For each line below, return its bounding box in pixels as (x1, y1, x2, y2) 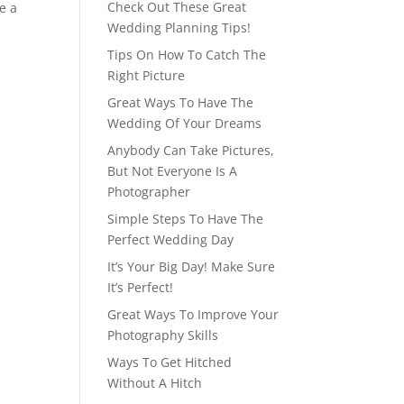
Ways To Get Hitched (107, 353, 233, 371)
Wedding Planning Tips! (107, 19, 252, 36)
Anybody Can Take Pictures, (107, 142, 275, 159)
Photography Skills (107, 326, 219, 344)
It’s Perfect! (107, 279, 174, 296)
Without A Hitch (107, 374, 203, 391)
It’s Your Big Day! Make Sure (107, 258, 276, 275)
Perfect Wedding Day (107, 231, 234, 248)
